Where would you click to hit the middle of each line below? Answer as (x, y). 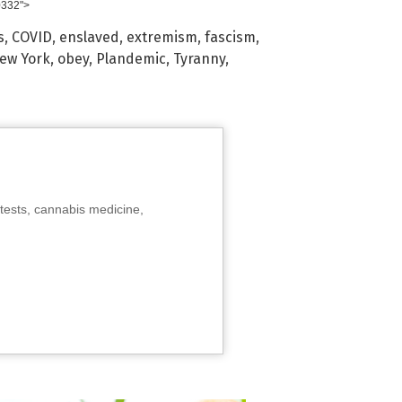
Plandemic (131, 58)
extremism (162, 37)
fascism (230, 37)
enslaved (89, 37)
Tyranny (199, 58)
